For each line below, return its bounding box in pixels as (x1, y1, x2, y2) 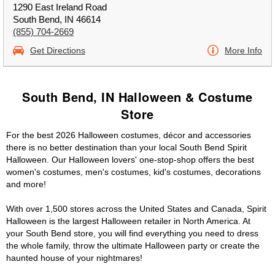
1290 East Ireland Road (13, 2, 107, 12)
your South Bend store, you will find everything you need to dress (6, 228, 258, 238)
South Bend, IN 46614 (13, 14, 101, 25)
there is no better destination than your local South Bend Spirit (6, 142, 247, 152)
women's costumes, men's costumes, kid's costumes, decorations (6, 167, 261, 177)
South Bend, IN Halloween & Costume (22, 88, 253, 106)
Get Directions (30, 45, 85, 55)
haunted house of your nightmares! (6, 253, 142, 263)
